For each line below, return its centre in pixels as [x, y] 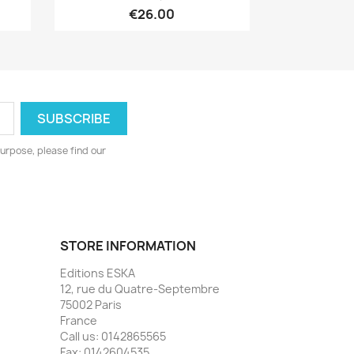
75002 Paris [91, 304]
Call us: [81, 336]
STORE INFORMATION [128, 245]
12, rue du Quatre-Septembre [140, 288]
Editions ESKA [98, 273]
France [79, 320]
